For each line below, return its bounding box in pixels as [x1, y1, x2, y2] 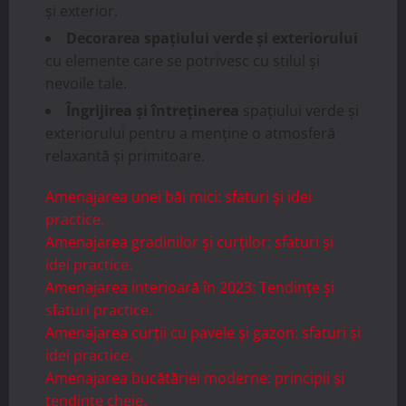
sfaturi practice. [45, 299, 152, 320]
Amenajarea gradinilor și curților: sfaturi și [45, 231, 333, 252]
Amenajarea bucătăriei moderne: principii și [45, 367, 344, 388]
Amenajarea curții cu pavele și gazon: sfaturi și [45, 322, 361, 343]
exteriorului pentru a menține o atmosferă [45, 122, 335, 143]
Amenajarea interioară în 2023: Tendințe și [45, 276, 334, 297]
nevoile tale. [45, 72, 127, 93]
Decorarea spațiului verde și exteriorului [66, 27, 358, 48]
